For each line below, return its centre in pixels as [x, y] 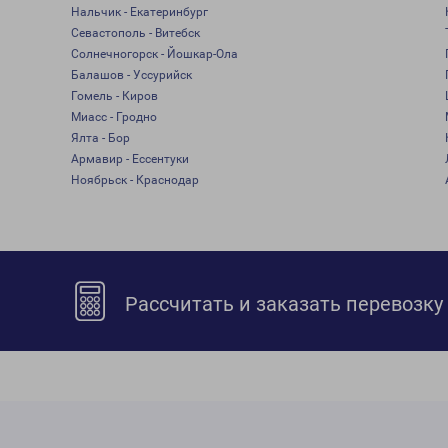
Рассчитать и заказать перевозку [282, 304]
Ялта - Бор [100, 138]
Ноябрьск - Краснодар [134, 180]
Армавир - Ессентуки [129, 159]
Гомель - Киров [114, 96]
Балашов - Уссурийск [131, 75]
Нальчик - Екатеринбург [139, 12]
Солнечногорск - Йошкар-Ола [154, 54]
